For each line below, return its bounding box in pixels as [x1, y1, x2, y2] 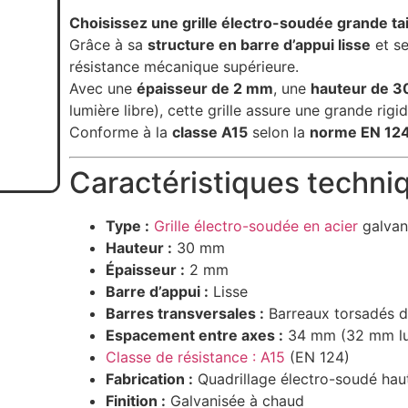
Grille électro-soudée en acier [153, 216, 358, 235]
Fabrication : [105, 369, 193, 388]
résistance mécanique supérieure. [68, 57, 299, 76]
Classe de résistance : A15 [105, 347, 285, 366]
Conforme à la [68, 123, 172, 142]
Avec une [68, 79, 137, 98]
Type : [105, 216, 149, 235]
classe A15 [171, 123, 248, 142]
